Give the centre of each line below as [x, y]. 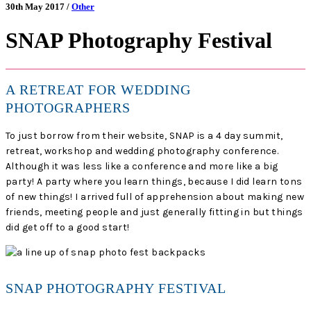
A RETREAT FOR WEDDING [98, 90]
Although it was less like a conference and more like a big [142, 166]
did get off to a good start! [68, 227]
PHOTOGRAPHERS [68, 108]
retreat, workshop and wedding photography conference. [142, 151]
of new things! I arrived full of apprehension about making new [155, 196]
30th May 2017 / [39, 7]
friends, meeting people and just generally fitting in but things [154, 212]
